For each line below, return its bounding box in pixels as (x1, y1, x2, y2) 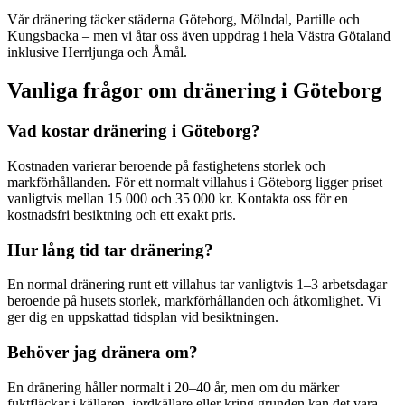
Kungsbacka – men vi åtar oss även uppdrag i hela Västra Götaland (7, 28, 391, 44)
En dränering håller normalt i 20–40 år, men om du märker (7, 379, 339, 395)
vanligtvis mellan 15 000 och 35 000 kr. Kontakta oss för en (7, 190, 348, 206)
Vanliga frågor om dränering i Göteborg (7, 79, 381, 103)
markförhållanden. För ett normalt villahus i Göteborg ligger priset (7, 174, 382, 190)
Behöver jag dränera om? (7, 343, 198, 362)
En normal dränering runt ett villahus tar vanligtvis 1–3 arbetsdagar (7, 277, 387, 293)
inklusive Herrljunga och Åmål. (7, 44, 187, 61)
